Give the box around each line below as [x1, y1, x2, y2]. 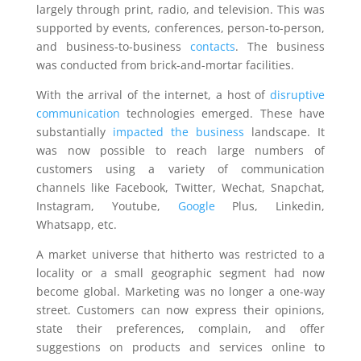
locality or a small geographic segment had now [35, 265, 326, 280]
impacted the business [112, 124, 245, 139]
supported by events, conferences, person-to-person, [35, 20, 326, 35]
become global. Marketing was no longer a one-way [35, 284, 326, 299]
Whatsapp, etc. [35, 217, 117, 232]
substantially [35, 124, 113, 139]
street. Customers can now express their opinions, [35, 302, 326, 317]
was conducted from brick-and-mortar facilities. [35, 57, 294, 73]
